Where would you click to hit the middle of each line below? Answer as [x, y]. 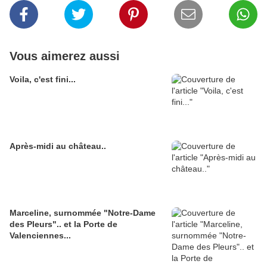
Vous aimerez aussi [65, 56]
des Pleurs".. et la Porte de [63, 224]
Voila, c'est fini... [43, 80]
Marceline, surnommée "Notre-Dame [57, 213]
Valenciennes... [40, 236]
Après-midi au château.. [58, 146]
